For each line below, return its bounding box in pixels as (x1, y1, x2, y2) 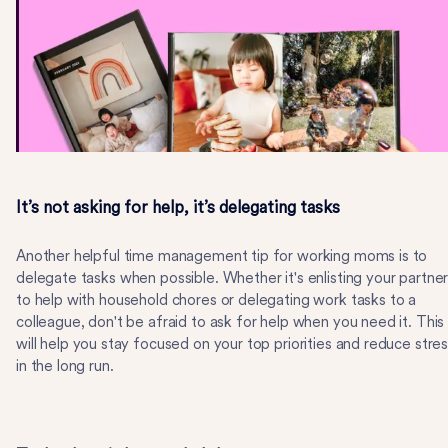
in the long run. (16, 357, 114, 375)
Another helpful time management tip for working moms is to (16, 247, 428, 265)
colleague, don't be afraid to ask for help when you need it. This (16, 313, 445, 331)
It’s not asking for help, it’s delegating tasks (16, 197, 340, 217)
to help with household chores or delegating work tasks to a (16, 291, 417, 309)
